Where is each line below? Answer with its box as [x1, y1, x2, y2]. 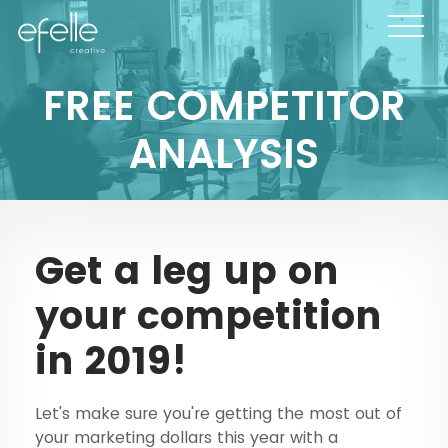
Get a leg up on [35, 243, 339, 297]
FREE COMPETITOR [42, 78, 406, 135]
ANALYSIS [129, 126, 319, 183]
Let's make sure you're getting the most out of [35, 401, 402, 425]
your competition [35, 288, 382, 342]
